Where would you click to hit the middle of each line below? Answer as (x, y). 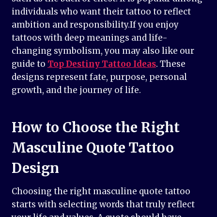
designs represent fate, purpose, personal (99, 77)
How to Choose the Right (96, 128)
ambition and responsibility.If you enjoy (95, 25)
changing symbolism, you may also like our (103, 51)
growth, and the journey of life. (76, 90)
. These (171, 64)
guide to (30, 64)
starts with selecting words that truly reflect (103, 205)
